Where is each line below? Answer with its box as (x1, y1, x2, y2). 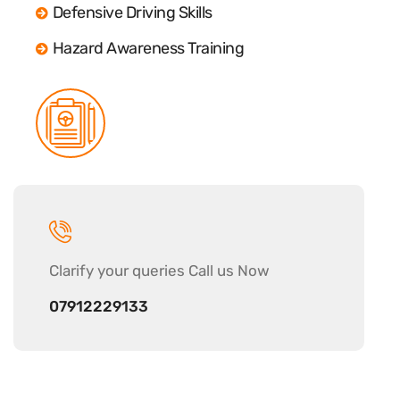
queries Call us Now (132, 261, 270, 279)
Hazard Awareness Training (52, 37, 244, 58)
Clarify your (49, 261, 132, 279)
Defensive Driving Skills (52, 2, 212, 22)
